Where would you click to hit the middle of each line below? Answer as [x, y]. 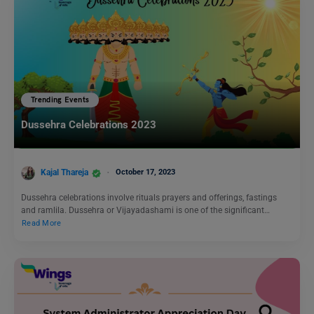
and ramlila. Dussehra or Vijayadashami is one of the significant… [145, 211]
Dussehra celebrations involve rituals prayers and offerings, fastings [149, 198]
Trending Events [60, 100]
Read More [42, 224]
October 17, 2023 [145, 172]
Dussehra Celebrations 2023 [89, 125]
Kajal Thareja [64, 173]
